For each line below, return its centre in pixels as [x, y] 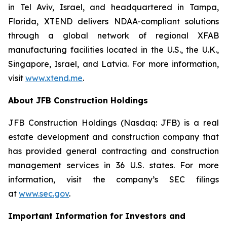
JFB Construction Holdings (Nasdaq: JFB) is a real [113, 123]
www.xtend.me [54, 78]
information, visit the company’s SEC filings [113, 180]
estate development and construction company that [113, 137]
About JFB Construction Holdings [78, 101]
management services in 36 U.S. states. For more [113, 165]
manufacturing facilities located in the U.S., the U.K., [113, 50]
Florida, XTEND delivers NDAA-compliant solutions [113, 22]
